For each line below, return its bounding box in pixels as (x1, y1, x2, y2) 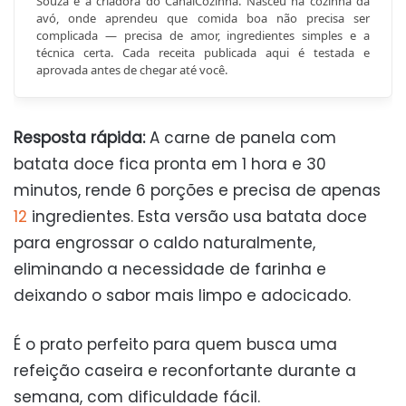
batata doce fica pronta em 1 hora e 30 (14, 153, 326, 176)
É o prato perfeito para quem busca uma (14, 333, 337, 356)
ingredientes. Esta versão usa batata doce (27, 206, 367, 228)
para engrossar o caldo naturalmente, (14, 232, 315, 255)
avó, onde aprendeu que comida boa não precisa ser (36, 10, 370, 27)
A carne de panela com (145, 127, 336, 150)
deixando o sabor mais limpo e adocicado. (14, 285, 351, 307)
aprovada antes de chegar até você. (36, 62, 227, 79)
